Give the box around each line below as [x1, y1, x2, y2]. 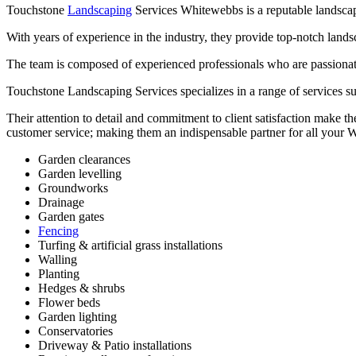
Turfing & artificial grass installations [38, 238, 222, 253]
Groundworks [38, 181, 108, 195]
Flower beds [38, 296, 100, 310]
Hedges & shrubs [38, 281, 125, 296]
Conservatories [38, 324, 113, 339]
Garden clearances [38, 153, 130, 167]
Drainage [38, 195, 84, 210]
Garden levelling [38, 167, 122, 181]
